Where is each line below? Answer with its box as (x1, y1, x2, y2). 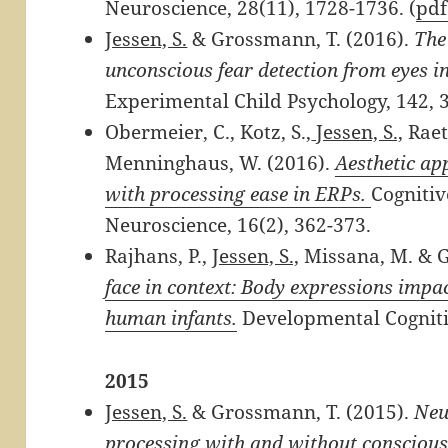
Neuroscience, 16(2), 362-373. (105, 211, 372, 238)
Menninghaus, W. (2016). (105, 149, 336, 176)
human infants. (105, 304, 238, 331)
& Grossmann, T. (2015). (187, 398, 415, 425)
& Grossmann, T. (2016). (187, 25, 415, 52)
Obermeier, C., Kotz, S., (105, 118, 312, 145)
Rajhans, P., (105, 242, 213, 269)
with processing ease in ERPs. (105, 180, 367, 207)
